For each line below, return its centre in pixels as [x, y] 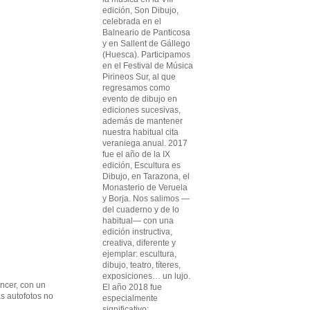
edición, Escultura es [142, 165]
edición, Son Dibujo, [140, 10]
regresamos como [136, 88]
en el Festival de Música [148, 66]
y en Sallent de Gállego [146, 44]
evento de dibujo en [140, 99]
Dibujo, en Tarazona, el [146, 176]
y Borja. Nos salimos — [146, 199]
